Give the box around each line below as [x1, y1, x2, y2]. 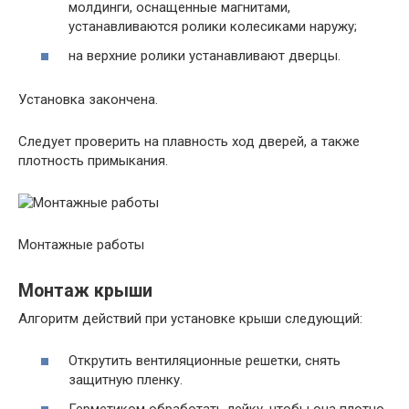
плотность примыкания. [18, 152, 168, 169]
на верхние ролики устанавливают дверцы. [68, 47, 341, 64]
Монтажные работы [18, 236, 144, 253]
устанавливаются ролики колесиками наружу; [68, 18, 357, 35]
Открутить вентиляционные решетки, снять [68, 352, 341, 369]
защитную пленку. [68, 372, 183, 388]
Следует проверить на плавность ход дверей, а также [18, 132, 360, 150]
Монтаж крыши [18, 279, 152, 301]
